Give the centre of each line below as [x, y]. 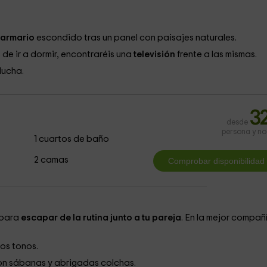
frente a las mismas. [218, 55]
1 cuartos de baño [72, 139]
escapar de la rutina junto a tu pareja [101, 218]
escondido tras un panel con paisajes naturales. [137, 38]
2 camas [52, 160]
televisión [155, 55]
